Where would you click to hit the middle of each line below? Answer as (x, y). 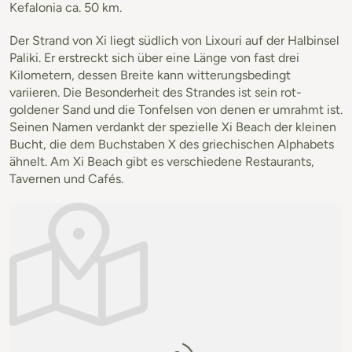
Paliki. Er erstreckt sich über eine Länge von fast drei (154, 57)
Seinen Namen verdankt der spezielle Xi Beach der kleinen (173, 126)
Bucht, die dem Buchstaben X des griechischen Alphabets (172, 144)
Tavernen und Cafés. (66, 178)
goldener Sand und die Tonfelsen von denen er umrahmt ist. (176, 109)
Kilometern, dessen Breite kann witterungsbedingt (150, 75)
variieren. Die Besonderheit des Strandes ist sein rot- (156, 92)
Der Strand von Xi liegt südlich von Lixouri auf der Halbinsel (174, 40)
